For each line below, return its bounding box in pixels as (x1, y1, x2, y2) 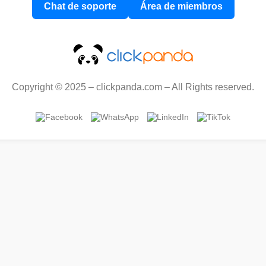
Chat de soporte (43, 1, 116, 11)
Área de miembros (140, 1, 223, 11)
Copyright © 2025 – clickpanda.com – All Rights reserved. (12, 82, 254, 92)
